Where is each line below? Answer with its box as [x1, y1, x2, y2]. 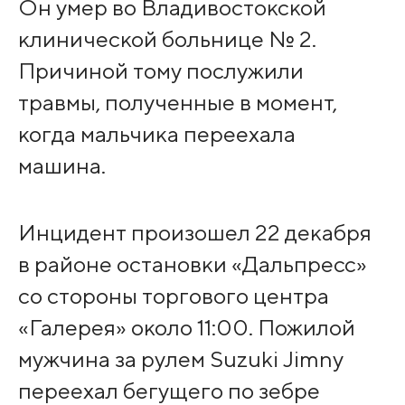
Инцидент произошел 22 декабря [17, 219, 372, 247]
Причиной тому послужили [17, 57, 304, 85]
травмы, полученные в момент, [17, 89, 337, 117]
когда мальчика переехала [17, 120, 296, 148]
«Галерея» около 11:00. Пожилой [17, 314, 355, 342]
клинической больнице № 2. [17, 25, 316, 53]
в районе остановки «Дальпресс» [17, 250, 367, 278]
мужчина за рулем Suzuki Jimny [17, 345, 344, 373]
